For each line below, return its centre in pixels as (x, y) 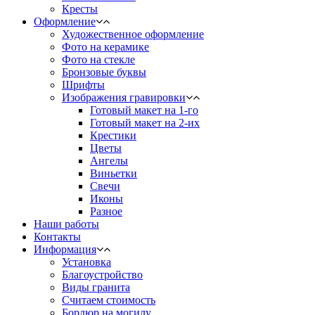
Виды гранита (96, 287)
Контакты (57, 236)
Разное (106, 211)
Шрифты (83, 84)
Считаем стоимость (109, 300)
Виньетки (114, 173)
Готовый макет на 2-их (145, 122)
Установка (86, 262)
